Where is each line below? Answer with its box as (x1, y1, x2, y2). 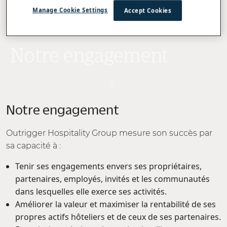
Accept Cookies (124, 7, 172, 15)
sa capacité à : (6, 141, 61, 150)
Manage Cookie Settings (32, 6, 108, 14)
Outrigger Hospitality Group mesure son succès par (6, 128, 212, 138)
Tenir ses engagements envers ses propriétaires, (15, 161, 202, 172)
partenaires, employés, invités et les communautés (15, 173, 210, 184)
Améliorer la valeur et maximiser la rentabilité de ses (15, 199, 216, 210)
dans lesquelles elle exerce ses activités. (15, 186, 167, 197)
